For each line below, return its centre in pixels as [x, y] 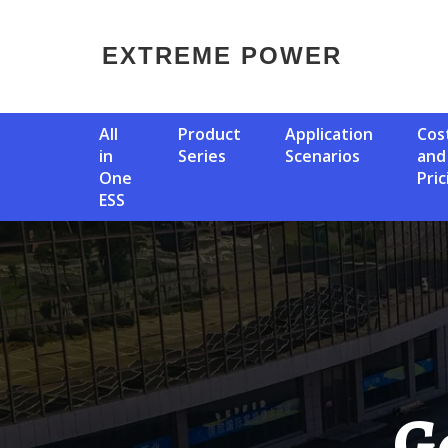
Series [202, 156]
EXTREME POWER [231, 55]
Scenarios [322, 156]
